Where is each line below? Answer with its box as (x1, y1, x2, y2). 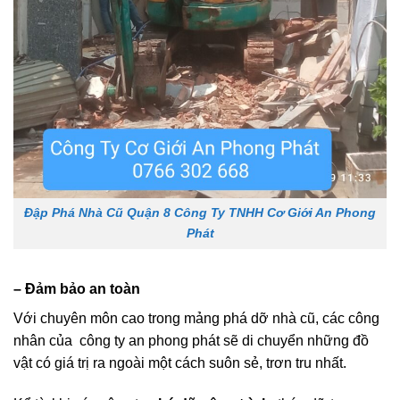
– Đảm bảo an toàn (13, 344, 140, 360)
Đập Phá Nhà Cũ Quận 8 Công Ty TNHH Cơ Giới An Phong (24, 269, 376, 284)
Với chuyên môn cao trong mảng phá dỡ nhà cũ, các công (13, 373, 379, 389)
